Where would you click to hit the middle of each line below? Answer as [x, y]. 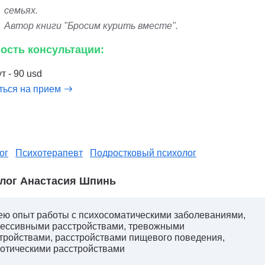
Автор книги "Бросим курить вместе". [91, 26]
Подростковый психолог [143, 153]
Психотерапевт [49, 153]
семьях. [21, 10]
